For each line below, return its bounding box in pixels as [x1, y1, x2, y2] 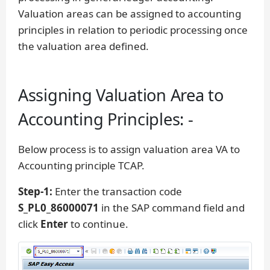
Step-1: [18, 184, 52, 199]
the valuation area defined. [18, 39, 149, 54]
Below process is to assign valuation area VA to [18, 142, 240, 157]
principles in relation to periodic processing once [18, 23, 248, 37]
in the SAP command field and [101, 201, 245, 215]
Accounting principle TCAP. [18, 159, 145, 173]
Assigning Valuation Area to [18, 84, 224, 107]
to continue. [68, 217, 128, 231]
